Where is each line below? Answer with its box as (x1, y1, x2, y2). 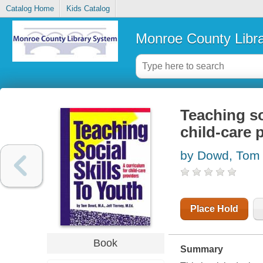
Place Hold (190, 204, 238, 214)
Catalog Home (5, 4, 54, 14)
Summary (180, 244, 223, 255)
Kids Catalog (66, 4, 110, 14)
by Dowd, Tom (180, 149, 260, 163)
